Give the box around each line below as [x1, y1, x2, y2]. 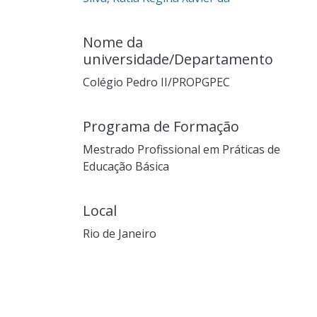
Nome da [83, 32, 143, 52]
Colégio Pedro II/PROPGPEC [83, 74, 230, 90]
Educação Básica [83, 158, 169, 174]
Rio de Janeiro [83, 225, 156, 241]
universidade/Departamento [83, 49, 273, 69]
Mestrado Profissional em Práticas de [83, 141, 280, 157]
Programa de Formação [83, 116, 239, 136]
